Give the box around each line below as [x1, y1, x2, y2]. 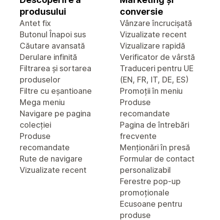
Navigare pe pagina [20, 109, 91, 118]
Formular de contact [120, 154, 194, 164]
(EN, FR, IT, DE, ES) [120, 75, 189, 84]
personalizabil [120, 165, 171, 175]
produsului [20, 6, 66, 17]
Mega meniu [20, 97, 65, 107]
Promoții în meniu [120, 86, 183, 96]
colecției [20, 120, 51, 130]
